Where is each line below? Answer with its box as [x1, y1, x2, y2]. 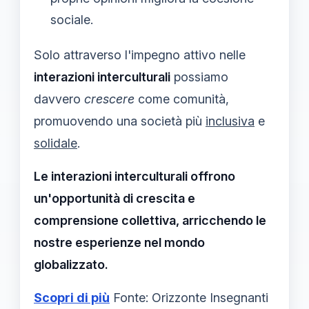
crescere [84, 91, 134, 106]
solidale [34, 135, 77, 150]
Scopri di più [34, 290, 110, 305]
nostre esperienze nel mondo [34, 235, 205, 250]
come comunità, [134, 91, 229, 106]
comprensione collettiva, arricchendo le [34, 212, 266, 228]
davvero [34, 91, 84, 106]
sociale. [50, 12, 93, 27]
